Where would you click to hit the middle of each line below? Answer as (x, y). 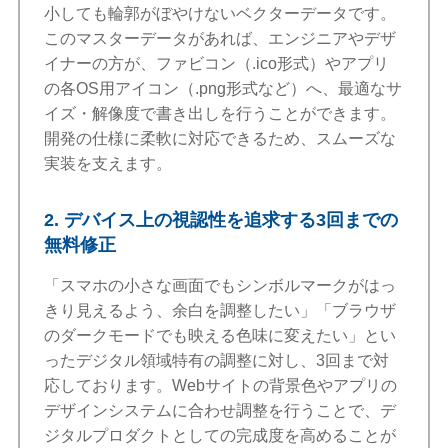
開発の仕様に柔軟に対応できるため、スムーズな (220, 138)
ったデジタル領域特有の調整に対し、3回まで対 (217, 361)
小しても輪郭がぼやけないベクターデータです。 (220, 13)
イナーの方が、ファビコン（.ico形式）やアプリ (217, 63)
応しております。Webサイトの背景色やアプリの (221, 386)
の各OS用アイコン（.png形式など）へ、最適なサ (223, 88)
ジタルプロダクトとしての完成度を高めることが (220, 436)
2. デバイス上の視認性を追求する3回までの (221, 220)
